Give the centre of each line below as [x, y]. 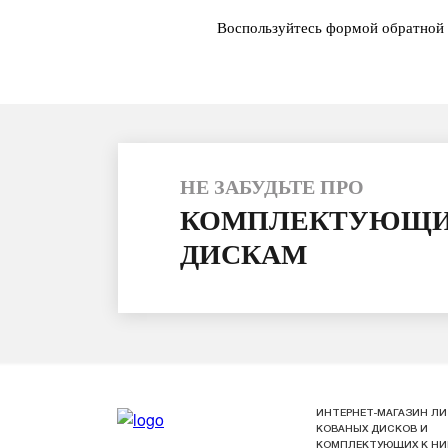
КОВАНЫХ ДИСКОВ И [372, 430]
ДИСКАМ [243, 255]
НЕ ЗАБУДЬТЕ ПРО [272, 187]
